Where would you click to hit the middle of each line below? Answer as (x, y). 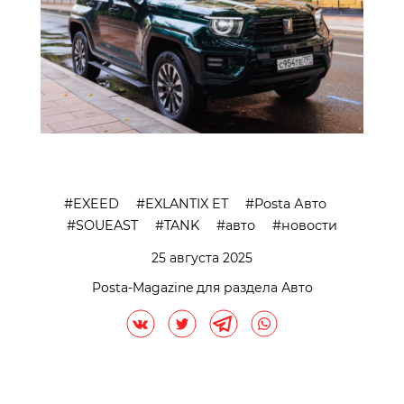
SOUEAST (107, 225)
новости (309, 225)
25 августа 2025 (202, 257)
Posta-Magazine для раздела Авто (202, 287)
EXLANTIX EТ (187, 203)
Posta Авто (290, 203)
